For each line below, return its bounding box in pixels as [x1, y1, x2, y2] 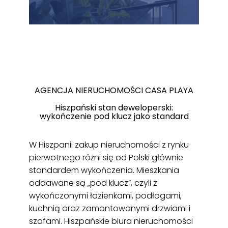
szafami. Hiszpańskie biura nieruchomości [28, 215, 193, 227]
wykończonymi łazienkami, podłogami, [28, 189, 182, 202]
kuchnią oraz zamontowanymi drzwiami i [28, 202, 190, 214]
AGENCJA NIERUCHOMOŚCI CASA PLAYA [35, 84, 193, 96]
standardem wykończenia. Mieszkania [28, 164, 179, 176]
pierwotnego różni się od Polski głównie [28, 151, 183, 163]
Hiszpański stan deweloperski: [55, 101, 173, 113]
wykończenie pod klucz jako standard [39, 110, 189, 122]
